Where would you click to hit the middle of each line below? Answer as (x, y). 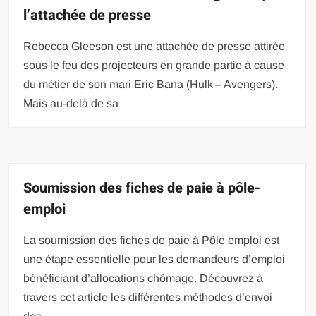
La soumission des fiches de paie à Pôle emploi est (152, 240)
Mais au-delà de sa (71, 103)
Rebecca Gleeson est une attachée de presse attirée (154, 46)
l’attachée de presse (87, 15)
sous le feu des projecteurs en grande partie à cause (154, 65)
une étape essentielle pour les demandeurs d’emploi (154, 259)
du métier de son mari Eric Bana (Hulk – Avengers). (151, 84)
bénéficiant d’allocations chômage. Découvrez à (144, 278)
